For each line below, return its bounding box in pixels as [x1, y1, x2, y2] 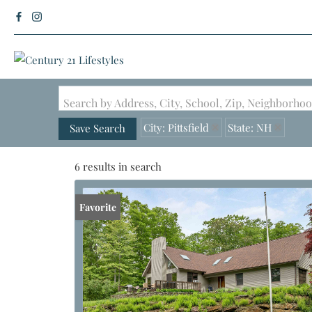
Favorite [79, 201, 116, 214]
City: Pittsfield [143, 120, 209, 134]
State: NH [228, 120, 272, 134]
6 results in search [75, 159, 162, 173]
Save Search [70, 121, 125, 135]
